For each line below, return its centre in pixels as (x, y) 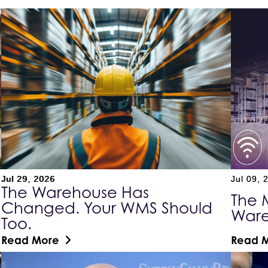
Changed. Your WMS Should (107, 208)
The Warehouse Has (75, 192)
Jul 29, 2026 (28, 179)
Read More (31, 240)
